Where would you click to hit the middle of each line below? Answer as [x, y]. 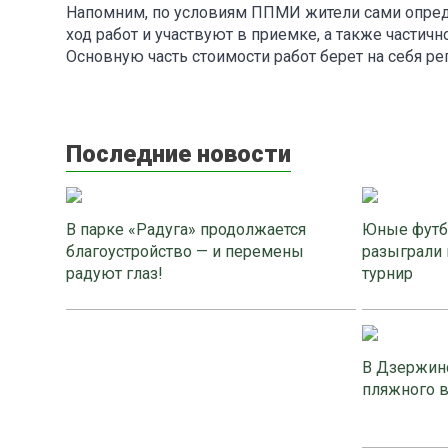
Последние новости [178, 153]
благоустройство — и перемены [185, 251]
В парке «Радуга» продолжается [186, 229]
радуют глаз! [114, 273]
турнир [387, 273]
